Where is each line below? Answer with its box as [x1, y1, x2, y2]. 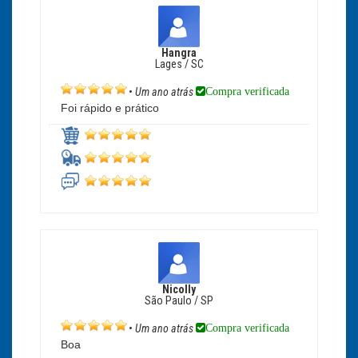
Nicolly [162, 283, 196, 296]
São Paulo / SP [145, 294, 213, 307]
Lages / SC [154, 58, 204, 70]
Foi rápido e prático [61, 101, 159, 115]
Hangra [161, 46, 197, 59]
